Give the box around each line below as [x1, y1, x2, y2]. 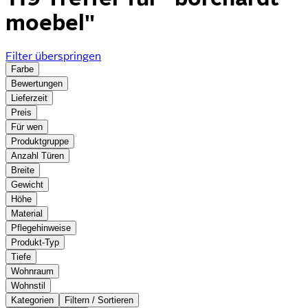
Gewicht [11, 179, 43, 190]
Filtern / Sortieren [65, 294, 133, 305]
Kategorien [11, 294, 54, 305]
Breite [11, 164, 34, 175]
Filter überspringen [5, 49, 101, 62]
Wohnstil [11, 280, 45, 291]
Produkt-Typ [11, 236, 59, 247]
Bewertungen [11, 78, 63, 89]
